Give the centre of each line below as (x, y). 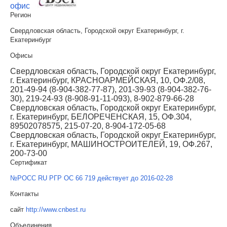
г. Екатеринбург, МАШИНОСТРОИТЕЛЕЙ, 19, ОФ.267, (111, 144)
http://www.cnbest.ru (56, 210)
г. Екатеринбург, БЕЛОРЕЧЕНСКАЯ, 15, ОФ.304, (101, 117)
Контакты (24, 194)
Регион (21, 15)
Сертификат (29, 163)
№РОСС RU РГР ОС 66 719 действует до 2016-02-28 (91, 178)
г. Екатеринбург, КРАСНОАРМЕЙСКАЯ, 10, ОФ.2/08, (108, 81)
